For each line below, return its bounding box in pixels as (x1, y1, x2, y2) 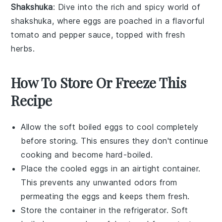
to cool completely (123, 122, 199, 132)
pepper (59, 30, 86, 40)
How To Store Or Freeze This (11, 73, 187, 92)
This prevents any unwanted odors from (21, 177, 177, 188)
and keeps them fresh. (100, 191, 190, 202)
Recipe (11, 91, 53, 110)
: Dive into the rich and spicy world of (53, 2, 201, 12)
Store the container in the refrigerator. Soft (21, 205, 188, 216)
